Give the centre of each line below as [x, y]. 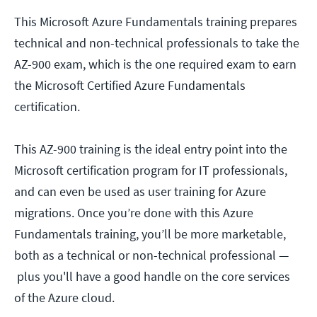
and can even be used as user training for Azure [140, 192]
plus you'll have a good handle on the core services [152, 277]
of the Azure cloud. [64, 298]
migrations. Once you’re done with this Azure [134, 213]
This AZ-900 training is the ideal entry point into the [151, 149]
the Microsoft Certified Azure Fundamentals [130, 86]
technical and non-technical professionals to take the [157, 43]
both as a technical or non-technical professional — [151, 255]
